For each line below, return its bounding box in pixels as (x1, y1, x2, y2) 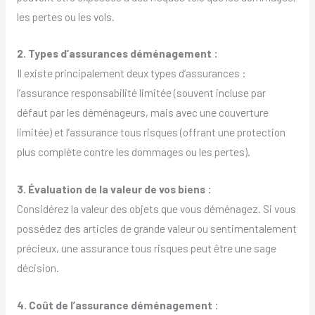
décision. (16, 261, 59, 275)
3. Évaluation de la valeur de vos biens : (16, 182, 212, 196)
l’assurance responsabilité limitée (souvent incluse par (16, 86, 266, 100)
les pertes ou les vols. (16, 9, 115, 23)
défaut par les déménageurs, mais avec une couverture (16, 105, 269, 120)
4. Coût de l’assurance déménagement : (16, 298, 219, 312)
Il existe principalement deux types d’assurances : (16, 66, 246, 80)
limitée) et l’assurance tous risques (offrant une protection (16, 125, 285, 139)
